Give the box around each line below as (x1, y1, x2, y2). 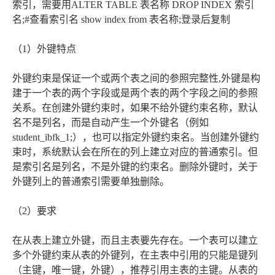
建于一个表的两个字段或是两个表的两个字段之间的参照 (12, 87, 258, 98)
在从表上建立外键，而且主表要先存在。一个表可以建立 (12, 234, 258, 246)
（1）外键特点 (12, 43, 76, 54)
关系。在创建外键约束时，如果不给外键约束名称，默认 (12, 102, 258, 113)
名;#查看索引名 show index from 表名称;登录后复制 (12, 14, 230, 25)
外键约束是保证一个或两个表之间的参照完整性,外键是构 (12, 72, 260, 83)
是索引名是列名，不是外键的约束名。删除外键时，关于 (12, 161, 258, 172)
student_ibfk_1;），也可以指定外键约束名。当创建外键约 (12, 131, 259, 142)
